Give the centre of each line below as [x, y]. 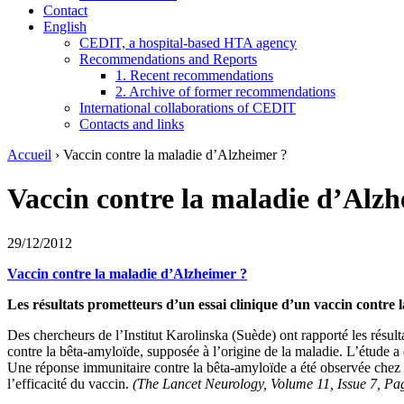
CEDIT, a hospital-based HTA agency [188, 43]
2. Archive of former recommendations [225, 92]
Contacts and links [132, 124]
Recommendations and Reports [168, 59]
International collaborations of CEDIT [188, 108]
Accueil [29, 155]
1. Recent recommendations [194, 75]
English [65, 27]
